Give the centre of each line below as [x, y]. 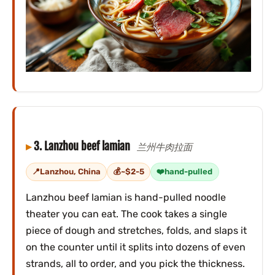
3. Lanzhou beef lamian [83, 146]
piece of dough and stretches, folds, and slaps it [136, 230]
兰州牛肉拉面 [165, 147]
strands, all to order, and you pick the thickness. [135, 263]
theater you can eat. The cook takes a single [126, 214]
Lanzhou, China [70, 172]
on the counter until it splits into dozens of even [135, 247]
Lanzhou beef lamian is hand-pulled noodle [126, 197]
